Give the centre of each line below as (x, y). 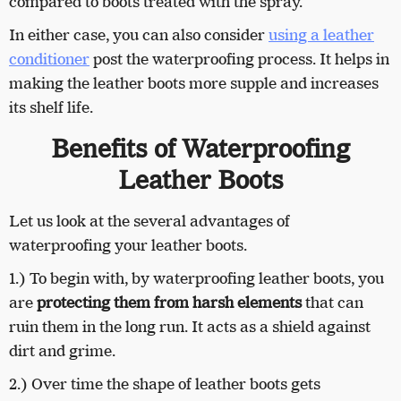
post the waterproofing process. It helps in (239, 59)
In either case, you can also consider (139, 34)
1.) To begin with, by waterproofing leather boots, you (196, 278)
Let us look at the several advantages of (149, 221)
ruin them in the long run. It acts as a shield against (190, 326)
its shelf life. (53, 107)
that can (333, 302)
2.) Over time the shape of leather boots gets (165, 384)
